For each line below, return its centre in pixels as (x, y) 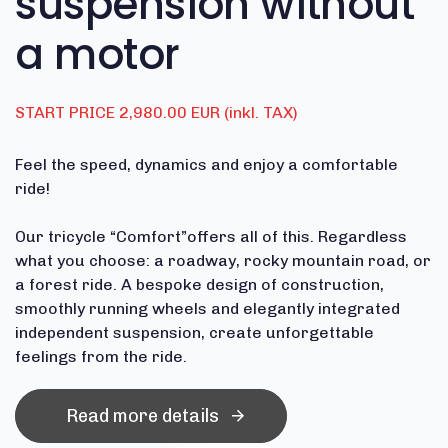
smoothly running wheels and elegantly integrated (207, 308)
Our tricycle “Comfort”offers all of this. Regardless (211, 236)
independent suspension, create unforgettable (194, 332)
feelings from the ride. (101, 356)
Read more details (142, 416)
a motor (98, 54)
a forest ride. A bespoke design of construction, (199, 284)
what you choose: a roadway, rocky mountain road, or (223, 260)
